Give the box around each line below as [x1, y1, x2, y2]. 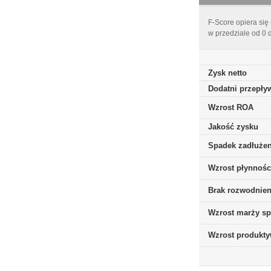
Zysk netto [208, 68, 247, 77]
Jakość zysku [208, 122, 258, 131]
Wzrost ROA [208, 103, 253, 112]
